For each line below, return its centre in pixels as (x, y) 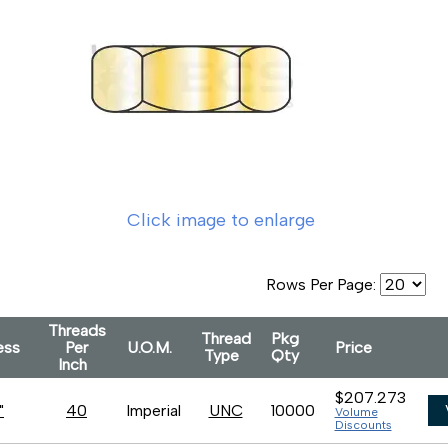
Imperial (153, 410)
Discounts (363, 425)
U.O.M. (153, 347)
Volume (356, 412)
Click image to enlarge (221, 220)
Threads (76, 330)
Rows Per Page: (323, 284)
